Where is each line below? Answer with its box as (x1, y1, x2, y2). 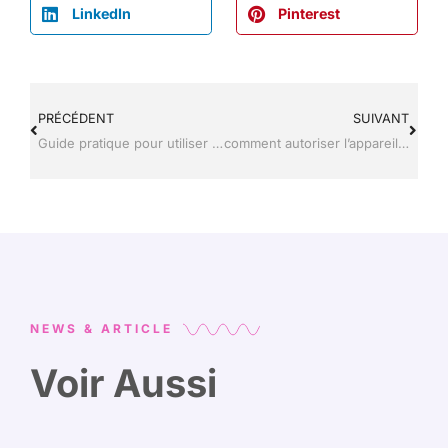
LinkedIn (71, 4, 131, 22)
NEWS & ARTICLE (30, 321, 173, 337)
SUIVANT (353, 111, 409, 127)
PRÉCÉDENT (38, 111, 114, 127)
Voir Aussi (30, 360, 217, 407)
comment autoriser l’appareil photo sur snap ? (397, 135, 409, 152)
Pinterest (277, 4, 340, 22)
